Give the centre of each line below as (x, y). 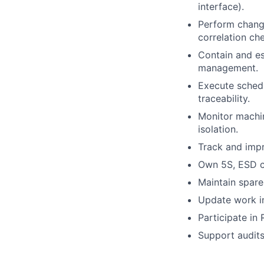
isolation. (218, 129)
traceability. (224, 98)
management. (228, 67)
